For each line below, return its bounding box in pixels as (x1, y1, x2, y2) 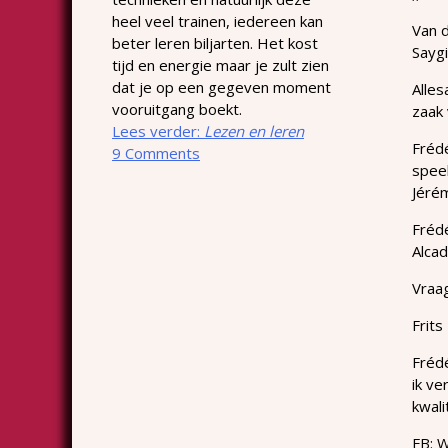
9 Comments (112, 142, 200, 163)
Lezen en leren (204, 120, 304, 141)
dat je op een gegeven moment (112, 76, 331, 97)
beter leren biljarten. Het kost (112, 32, 318, 53)
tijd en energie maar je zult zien (112, 54, 329, 75)
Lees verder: (112, 120, 204, 141)
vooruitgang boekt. (112, 98, 242, 119)
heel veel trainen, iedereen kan (112, 10, 323, 31)
